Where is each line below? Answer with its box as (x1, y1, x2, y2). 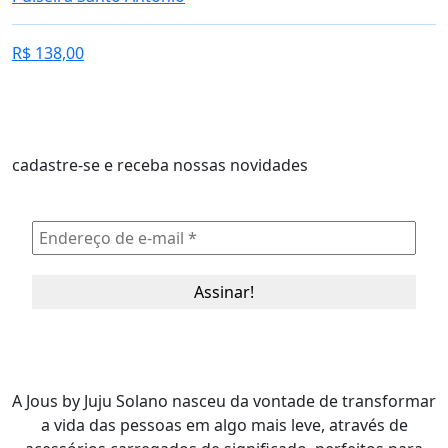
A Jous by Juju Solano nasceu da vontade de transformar (12, 390, 436, 412)
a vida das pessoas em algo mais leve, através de (40, 414, 408, 436)
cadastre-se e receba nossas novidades (12, 154, 308, 176)
